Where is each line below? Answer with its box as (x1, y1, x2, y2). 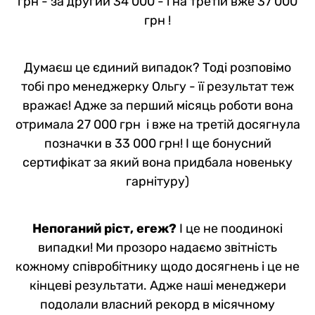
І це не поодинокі (176, 220, 283, 236)
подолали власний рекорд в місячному (40, 296, 275, 312)
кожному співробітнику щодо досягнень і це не (15, 258, 300, 274)
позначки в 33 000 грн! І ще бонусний (44, 135, 271, 151)
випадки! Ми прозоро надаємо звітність (38, 239, 277, 255)
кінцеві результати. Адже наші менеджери (29, 277, 286, 293)
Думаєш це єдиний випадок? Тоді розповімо (24, 59, 291, 75)
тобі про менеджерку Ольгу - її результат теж (21, 78, 294, 94)
